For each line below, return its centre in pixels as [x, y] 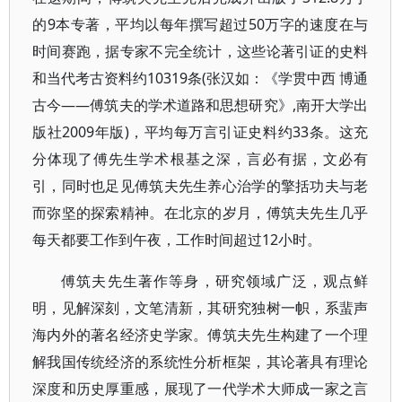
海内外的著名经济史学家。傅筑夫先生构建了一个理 [201, 335]
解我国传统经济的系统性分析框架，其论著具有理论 [201, 362]
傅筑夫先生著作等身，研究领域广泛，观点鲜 [215, 281]
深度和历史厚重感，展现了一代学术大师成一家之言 [201, 389]
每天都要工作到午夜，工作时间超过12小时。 [177, 240]
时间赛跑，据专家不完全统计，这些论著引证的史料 [201, 51]
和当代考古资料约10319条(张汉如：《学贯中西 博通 [201, 78]
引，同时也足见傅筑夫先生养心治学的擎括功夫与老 [201, 186]
